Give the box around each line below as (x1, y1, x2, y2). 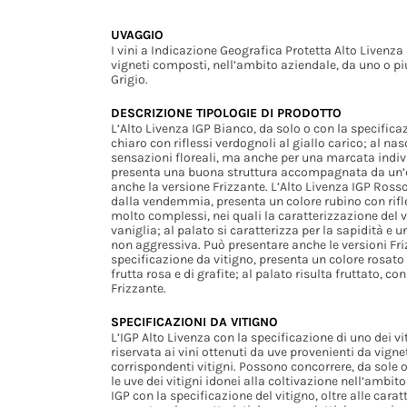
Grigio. (111, 71, 148, 87)
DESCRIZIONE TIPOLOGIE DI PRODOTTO (111, 104, 342, 121)
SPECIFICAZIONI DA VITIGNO (111, 313, 278, 330)
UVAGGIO (111, 26, 164, 43)
